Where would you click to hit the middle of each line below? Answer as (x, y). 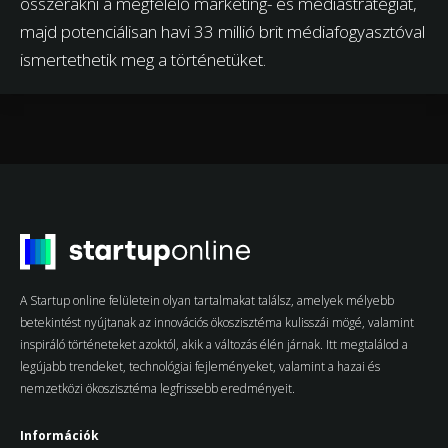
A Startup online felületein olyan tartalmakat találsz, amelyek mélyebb (207, 300)
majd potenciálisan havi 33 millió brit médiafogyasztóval (222, 31)
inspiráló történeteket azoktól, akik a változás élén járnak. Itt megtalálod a (214, 344)
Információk (59, 435)
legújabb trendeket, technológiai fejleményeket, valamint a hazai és (200, 366)
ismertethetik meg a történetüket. (143, 59)
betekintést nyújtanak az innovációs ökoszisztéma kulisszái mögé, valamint (217, 322)
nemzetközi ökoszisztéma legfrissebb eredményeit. (157, 388)
